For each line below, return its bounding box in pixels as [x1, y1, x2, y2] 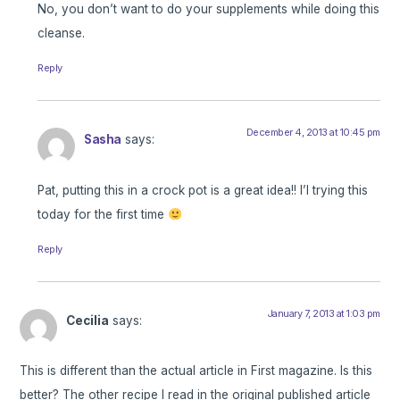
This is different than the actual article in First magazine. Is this [20, 363, 373, 379]
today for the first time [37, 206, 169, 221]
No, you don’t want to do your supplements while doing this [37, 2, 380, 17]
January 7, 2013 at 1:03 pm [266, 306, 380, 320]
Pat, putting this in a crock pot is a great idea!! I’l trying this [37, 182, 369, 197]
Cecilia [66, 312, 110, 328]
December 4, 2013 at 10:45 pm [246, 126, 380, 139]
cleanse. [37, 26, 86, 41]
